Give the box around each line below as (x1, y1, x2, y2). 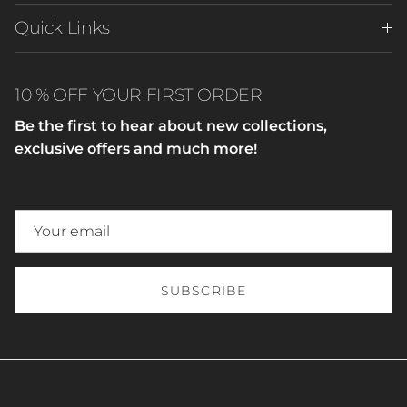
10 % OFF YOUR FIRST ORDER (15, 84, 263, 105)
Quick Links (15, 16, 110, 38)
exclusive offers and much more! (15, 139, 257, 157)
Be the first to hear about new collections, (15, 116, 327, 134)
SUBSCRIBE (160, 282, 247, 299)
